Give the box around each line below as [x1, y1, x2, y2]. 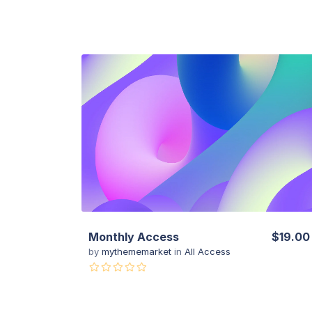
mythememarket [102, 245, 174, 257]
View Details [164, 125, 235, 140]
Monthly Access [88, 229, 179, 244]
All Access [185, 245, 231, 257]
